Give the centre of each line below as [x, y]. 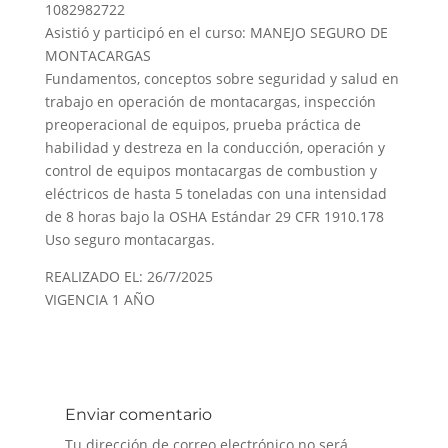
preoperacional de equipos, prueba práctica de [202, 124]
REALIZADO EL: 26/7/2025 [128, 276]
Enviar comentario [138, 414]
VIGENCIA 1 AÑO [99, 299]
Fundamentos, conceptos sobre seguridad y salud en [221, 78]
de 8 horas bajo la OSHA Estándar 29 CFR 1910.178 [214, 216]
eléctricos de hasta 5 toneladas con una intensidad [215, 193]
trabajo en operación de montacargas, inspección [210, 101]
